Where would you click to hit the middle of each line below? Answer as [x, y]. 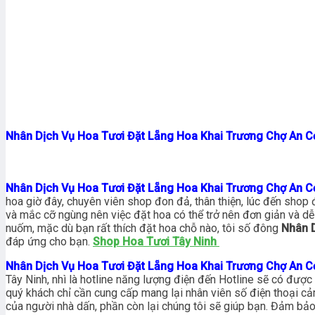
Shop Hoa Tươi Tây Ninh [156, 241]
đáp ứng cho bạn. [49, 241]
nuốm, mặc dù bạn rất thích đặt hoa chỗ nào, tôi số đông [143, 228]
